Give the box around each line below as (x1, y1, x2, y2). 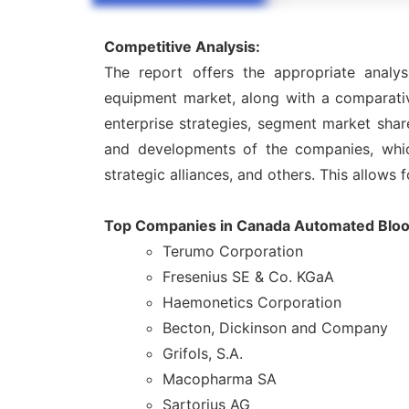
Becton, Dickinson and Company (163, 319, 388, 338)
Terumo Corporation (163, 242, 303, 261)
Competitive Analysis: (104, 37, 260, 57)
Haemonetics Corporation (163, 293, 341, 312)
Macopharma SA (163, 370, 277, 389)
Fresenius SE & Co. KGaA (163, 267, 334, 287)
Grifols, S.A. (163, 344, 243, 363)
